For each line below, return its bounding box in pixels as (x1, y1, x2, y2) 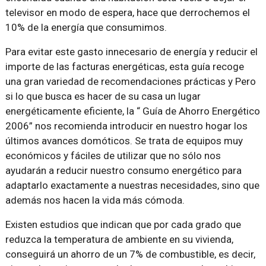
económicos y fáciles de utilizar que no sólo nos (5, 150, 221, 161)
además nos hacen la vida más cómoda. (5, 194, 185, 206)
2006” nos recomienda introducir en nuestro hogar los (5, 120, 248, 132)
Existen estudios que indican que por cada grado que (5, 218, 241, 230)
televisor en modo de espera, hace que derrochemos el (5, 7, 250, 18)
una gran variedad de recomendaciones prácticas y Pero (5, 75, 256, 87)
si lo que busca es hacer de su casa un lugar (5, 90, 201, 102)
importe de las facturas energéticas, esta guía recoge (5, 61, 244, 72)
